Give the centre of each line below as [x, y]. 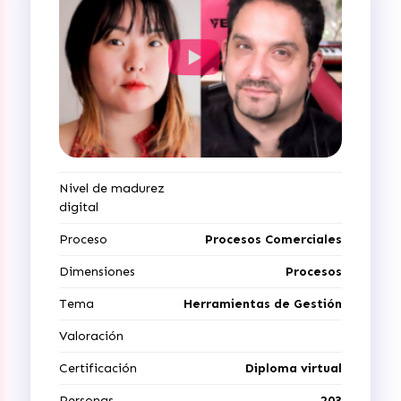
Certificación [98, 368]
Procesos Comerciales [273, 239]
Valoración [91, 336]
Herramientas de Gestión [263, 304]
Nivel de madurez [112, 188]
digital [79, 207]
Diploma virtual [294, 368]
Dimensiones [97, 272]
